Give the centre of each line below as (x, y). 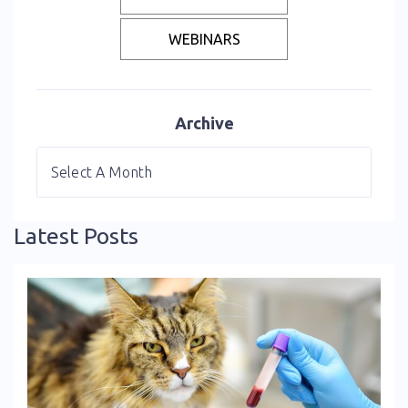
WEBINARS (204, 40)
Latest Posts (76, 236)
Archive (204, 123)
